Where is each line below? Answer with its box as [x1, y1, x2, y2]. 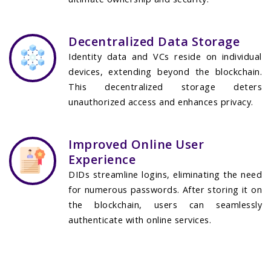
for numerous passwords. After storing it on [68, 184, 262, 196]
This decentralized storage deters [68, 80, 262, 93]
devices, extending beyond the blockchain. [68, 65, 262, 77]
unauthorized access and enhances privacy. [68, 96, 253, 108]
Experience [68, 151, 136, 168]
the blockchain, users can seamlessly [68, 199, 262, 211]
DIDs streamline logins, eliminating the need [68, 169, 262, 181]
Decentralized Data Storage [68, 33, 240, 50]
